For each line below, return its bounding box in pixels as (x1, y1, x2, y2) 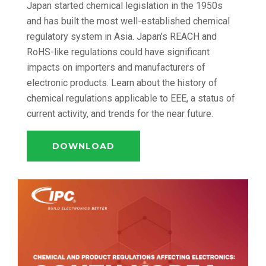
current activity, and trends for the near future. (27, 107, 213, 119)
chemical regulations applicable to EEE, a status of (27, 92, 235, 104)
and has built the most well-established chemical (27, 15, 230, 27)
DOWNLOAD (52, 140, 115, 151)
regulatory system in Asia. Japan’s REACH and (27, 30, 217, 42)
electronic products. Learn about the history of (27, 77, 217, 88)
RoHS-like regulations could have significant (27, 46, 210, 58)
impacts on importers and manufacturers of (27, 61, 205, 73)
